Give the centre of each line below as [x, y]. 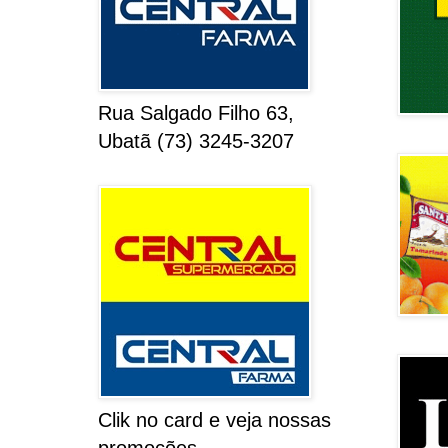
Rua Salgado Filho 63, [195, 113]
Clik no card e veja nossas [214, 420]
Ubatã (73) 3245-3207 [195, 141]
